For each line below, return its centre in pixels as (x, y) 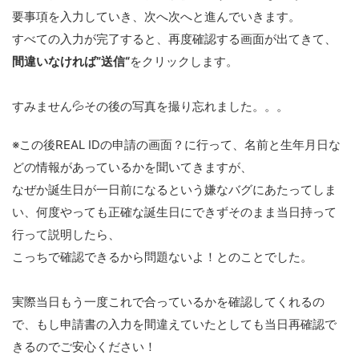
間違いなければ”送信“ (71, 62)
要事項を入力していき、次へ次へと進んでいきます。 (156, 17)
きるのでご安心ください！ (84, 347)
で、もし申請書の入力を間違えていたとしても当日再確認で (174, 325)
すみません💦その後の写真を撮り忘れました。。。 (150, 107)
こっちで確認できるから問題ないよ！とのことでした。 (162, 257)
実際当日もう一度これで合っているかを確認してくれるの (168, 302)
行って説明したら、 (66, 235)
